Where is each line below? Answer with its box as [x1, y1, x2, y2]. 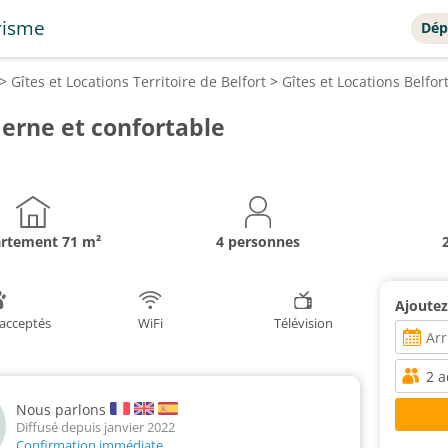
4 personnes [215, 232, 300, 251]
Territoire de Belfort [133, 72, 266, 91]
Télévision [273, 314, 333, 332]
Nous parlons [16, 399, 106, 419]
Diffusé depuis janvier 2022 [16, 418, 175, 437]
